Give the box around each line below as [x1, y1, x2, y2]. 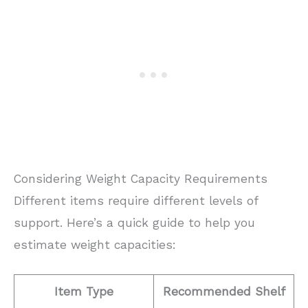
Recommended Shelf [162, 285, 285, 299]
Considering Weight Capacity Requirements [14, 171, 267, 186]
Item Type [54, 285, 113, 299]
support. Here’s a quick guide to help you [14, 215, 255, 230]
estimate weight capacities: [14, 237, 176, 252]
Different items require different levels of [14, 193, 258, 208]
